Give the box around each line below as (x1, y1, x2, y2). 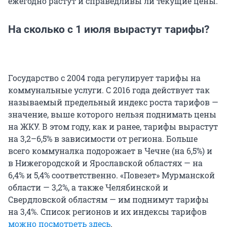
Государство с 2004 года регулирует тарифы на (8, 72, 201, 83)
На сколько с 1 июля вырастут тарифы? (8, 23, 209, 35)
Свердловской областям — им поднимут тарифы (8, 194, 209, 205)
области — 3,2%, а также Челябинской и (8, 181, 168, 193)
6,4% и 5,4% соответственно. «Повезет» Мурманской (8, 169, 215, 180)
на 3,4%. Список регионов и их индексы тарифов (8, 206, 207, 217)
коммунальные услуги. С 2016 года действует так (8, 84, 210, 95)
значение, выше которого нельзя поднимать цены (8, 108, 216, 120)
